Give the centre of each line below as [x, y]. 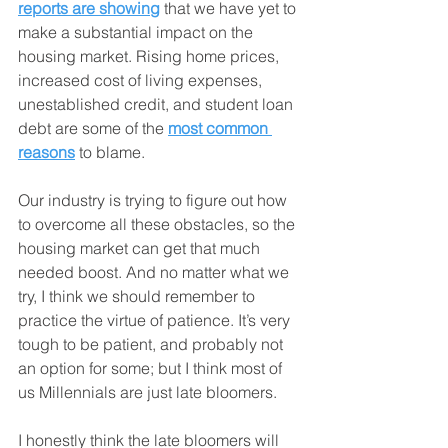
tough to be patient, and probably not [152, 344]
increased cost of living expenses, [142, 80]
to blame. [110, 152]
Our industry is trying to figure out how [154, 200]
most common [220, 128]
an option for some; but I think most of [152, 368]
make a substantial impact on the [137, 32]
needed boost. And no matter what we [155, 272]
